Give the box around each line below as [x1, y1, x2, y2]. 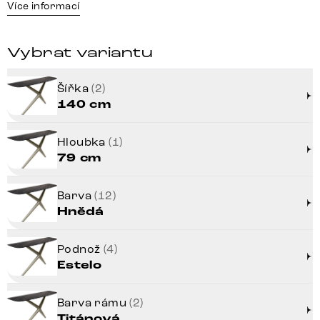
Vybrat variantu [7, 44, 153, 62]
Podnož [57, 241, 104, 256]
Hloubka [57, 134, 109, 149]
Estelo [57, 257, 101, 273]
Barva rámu [57, 295, 130, 309]
